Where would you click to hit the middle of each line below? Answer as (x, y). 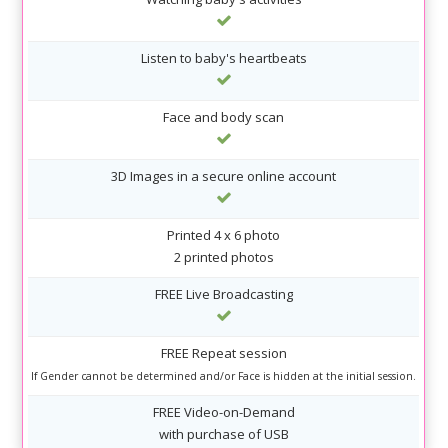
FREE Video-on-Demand (223, 412)
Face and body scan (224, 117)
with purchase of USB (223, 434)
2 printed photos (223, 257)
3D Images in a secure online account (224, 176)
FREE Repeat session (223, 353)
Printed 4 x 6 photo (224, 235)
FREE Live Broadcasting (223, 294)
